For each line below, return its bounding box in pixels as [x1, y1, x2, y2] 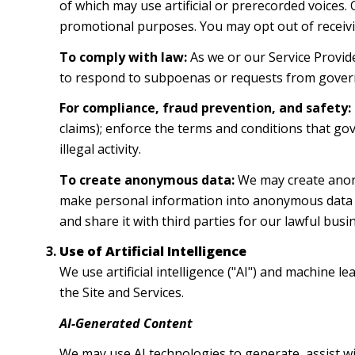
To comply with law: [59, 48, 187, 66]
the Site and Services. [59, 284, 184, 302]
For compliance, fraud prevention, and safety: [59, 99, 351, 117]
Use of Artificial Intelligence [59, 242, 246, 261]
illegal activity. [59, 140, 141, 158]
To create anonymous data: [59, 170, 235, 189]
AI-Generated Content [59, 314, 193, 332]
